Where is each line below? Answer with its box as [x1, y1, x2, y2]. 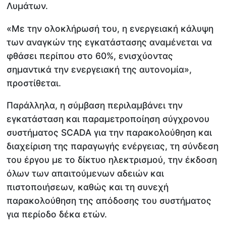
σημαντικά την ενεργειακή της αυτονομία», [7, 64, 192, 75]
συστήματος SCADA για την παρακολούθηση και [7, 127, 212, 138]
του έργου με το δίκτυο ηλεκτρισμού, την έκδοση [7, 154, 217, 165]
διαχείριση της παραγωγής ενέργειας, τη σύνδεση [7, 141, 219, 152]
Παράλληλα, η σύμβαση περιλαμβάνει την [7, 100, 183, 111]
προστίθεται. [7, 77, 62, 88]
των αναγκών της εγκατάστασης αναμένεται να [7, 36, 212, 47]
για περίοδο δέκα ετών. [7, 209, 107, 220]
